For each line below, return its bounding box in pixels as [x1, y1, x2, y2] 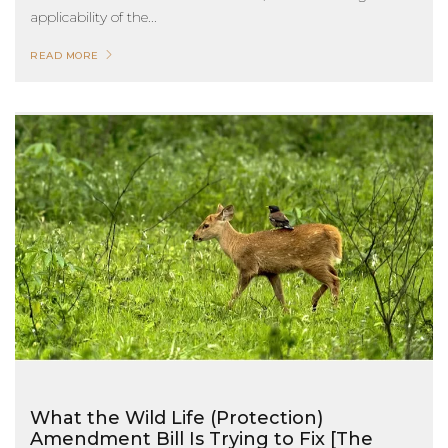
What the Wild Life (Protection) [30, 407, 323, 430]
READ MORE [30, 49, 99, 63]
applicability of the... [30, 8, 157, 27]
